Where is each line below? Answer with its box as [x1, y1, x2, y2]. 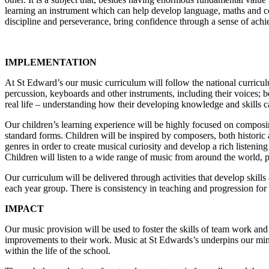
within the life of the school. [5, 245, 110, 256]
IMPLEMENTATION [5, 56, 97, 67]
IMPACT [5, 203, 44, 214]
